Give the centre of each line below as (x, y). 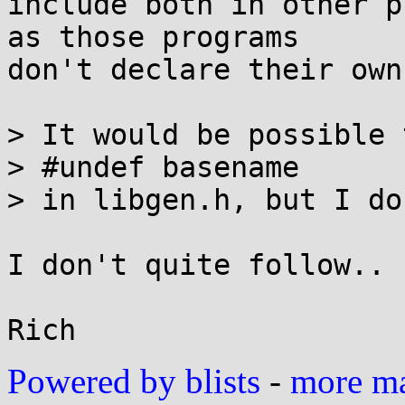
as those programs (153, 37)
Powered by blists (134, 381)
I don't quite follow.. (196, 265)
